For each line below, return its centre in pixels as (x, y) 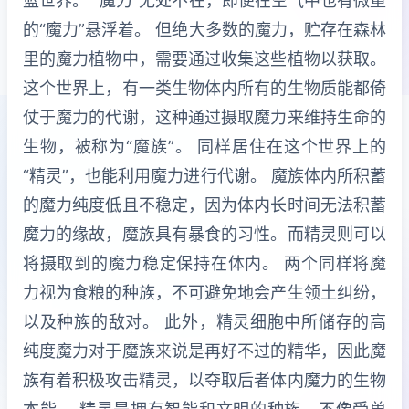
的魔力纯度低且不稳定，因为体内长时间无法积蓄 (204, 204)
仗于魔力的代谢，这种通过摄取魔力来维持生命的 (204, 117)
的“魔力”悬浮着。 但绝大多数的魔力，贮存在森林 (204, 29)
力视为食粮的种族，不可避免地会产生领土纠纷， (204, 292)
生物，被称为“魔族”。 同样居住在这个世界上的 (204, 146)
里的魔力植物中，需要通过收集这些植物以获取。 (204, 58)
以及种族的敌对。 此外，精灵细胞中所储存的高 (204, 321)
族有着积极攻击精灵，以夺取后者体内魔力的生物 (204, 380)
